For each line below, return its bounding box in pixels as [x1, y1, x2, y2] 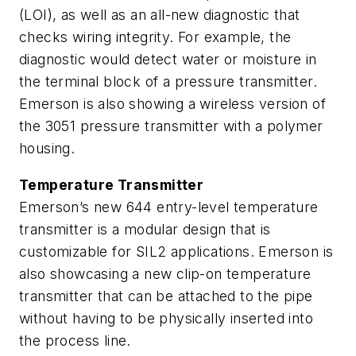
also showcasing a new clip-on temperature [19, 265, 311, 282]
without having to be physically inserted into [19, 309, 313, 327]
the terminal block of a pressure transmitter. [19, 73, 317, 91]
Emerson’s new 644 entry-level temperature [19, 198, 319, 215]
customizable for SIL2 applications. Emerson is [19, 242, 334, 260]
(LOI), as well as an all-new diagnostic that [19, 6, 300, 24]
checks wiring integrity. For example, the [19, 29, 292, 46]
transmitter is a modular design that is [19, 220, 271, 238]
